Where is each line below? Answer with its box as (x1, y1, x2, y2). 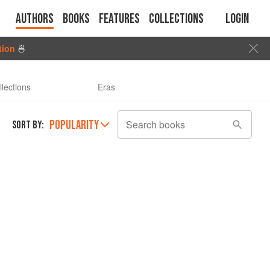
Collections (149, 11, 204, 27)
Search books (126, 118, 185, 131)
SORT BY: (12, 119, 44, 131)
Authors (16, 11, 54, 27)
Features (99, 11, 140, 27)
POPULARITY (49, 118, 99, 133)
